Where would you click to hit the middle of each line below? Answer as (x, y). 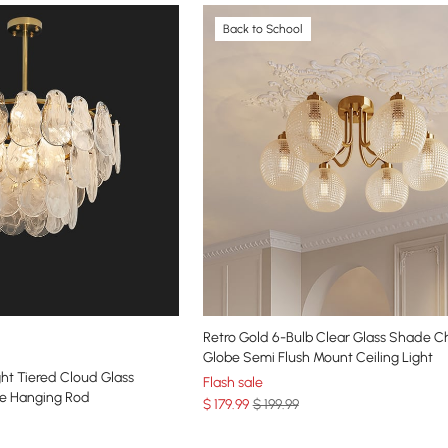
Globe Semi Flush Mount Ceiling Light (317, 357)
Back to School (262, 29)
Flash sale (232, 382)
